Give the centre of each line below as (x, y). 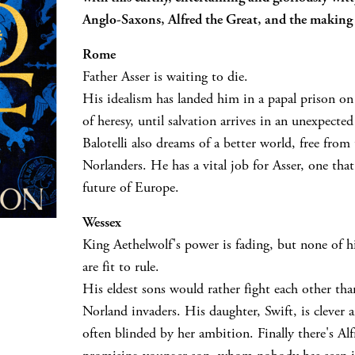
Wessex (102, 222)
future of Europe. (131, 187)
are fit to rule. (121, 266)
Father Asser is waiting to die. (165, 76)
